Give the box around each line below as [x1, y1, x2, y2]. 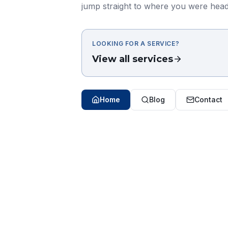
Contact [194, 95, 222, 104]
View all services [92, 53, 173, 65]
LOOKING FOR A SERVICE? [92, 39, 180, 47]
